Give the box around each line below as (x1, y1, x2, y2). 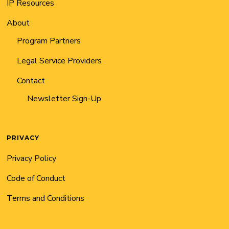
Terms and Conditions (7, 193, 85, 204)
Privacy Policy (7, 153, 57, 164)
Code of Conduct (7, 173, 66, 184)
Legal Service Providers (17, 55, 102, 66)
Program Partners (17, 35, 81, 47)
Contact (17, 75, 45, 86)
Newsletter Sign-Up (27, 93, 102, 104)
